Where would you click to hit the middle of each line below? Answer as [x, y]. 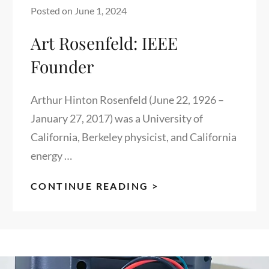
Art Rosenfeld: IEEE [104, 43]
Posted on [53, 10]
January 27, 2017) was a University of [117, 118]
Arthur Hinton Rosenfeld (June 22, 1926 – [127, 99]
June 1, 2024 [101, 10]
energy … [51, 155]
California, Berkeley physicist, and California [134, 137]
